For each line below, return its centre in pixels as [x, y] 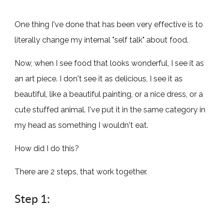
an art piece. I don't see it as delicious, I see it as [99, 78]
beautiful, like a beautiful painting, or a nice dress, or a [109, 94]
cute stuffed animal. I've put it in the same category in [110, 109]
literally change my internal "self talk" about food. [102, 40]
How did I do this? [47, 148]
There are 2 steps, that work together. [81, 171]
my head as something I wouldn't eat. [82, 125]
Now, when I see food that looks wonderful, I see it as [109, 63]
